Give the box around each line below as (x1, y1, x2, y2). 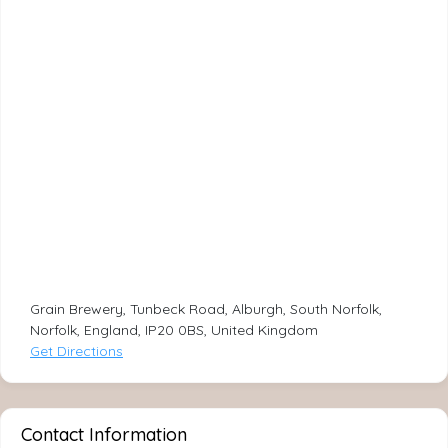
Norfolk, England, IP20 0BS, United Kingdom (30, 320, 318, 339)
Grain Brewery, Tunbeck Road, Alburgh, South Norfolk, (30, 299, 382, 318)
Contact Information (21, 422, 187, 446)
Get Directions (30, 341, 123, 360)
